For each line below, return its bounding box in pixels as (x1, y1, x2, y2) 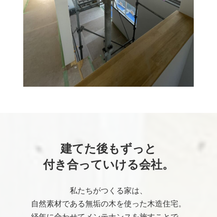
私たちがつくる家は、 (70, 185, 147, 196)
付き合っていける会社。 (43, 155, 174, 172)
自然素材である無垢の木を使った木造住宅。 (31, 198, 186, 209)
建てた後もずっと (61, 139, 156, 156)
